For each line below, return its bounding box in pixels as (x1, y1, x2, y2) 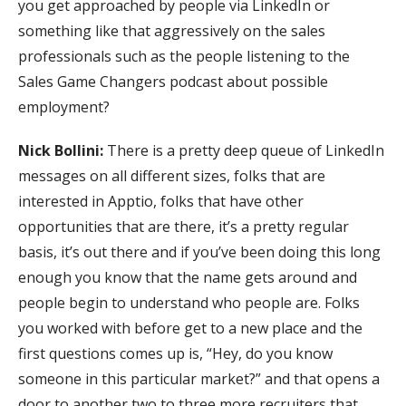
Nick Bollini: (18, 140, 107, 160)
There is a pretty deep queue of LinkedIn (107, 140, 384, 160)
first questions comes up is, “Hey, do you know (18, 343, 333, 363)
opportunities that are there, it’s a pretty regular (18, 216, 349, 237)
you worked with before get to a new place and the (18, 317, 362, 338)
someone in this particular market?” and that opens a (18, 368, 380, 389)
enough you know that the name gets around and (18, 266, 357, 287)
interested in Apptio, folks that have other (18, 190, 304, 211)
